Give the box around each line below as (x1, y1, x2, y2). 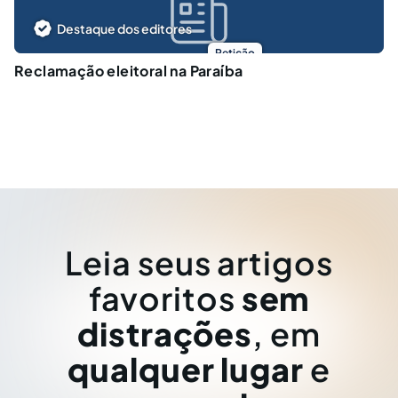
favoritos (88, 278, 242, 318)
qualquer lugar (68, 349, 304, 389)
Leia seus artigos (65, 243, 333, 283)
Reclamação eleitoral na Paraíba (14, 60, 243, 80)
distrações (77, 314, 253, 354)
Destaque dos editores (57, 20, 192, 36)
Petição (214, 45, 255, 60)
